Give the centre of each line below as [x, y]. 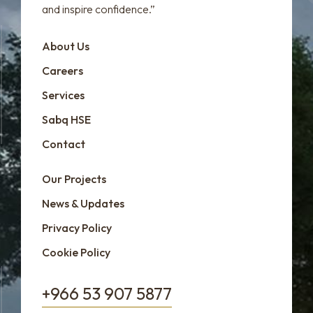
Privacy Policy [77, 227]
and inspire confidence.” [99, 9]
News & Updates [83, 203]
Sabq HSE [66, 119]
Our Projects [74, 179]
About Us [66, 46]
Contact [64, 144]
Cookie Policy [76, 252]
